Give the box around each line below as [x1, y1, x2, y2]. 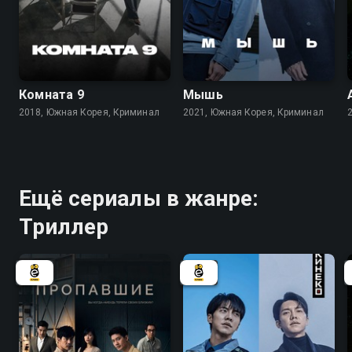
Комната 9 [19, 87, 84, 103]
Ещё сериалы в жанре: [19, 185, 258, 212]
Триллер [19, 214, 109, 240]
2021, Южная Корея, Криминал [183, 107, 324, 119]
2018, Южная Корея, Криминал [19, 107, 159, 119]
